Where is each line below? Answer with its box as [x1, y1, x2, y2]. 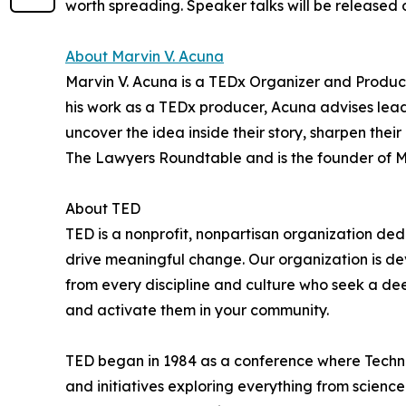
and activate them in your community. [65, 301, 329, 320]
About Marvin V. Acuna [65, 47, 224, 66]
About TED [65, 199, 140, 218]
